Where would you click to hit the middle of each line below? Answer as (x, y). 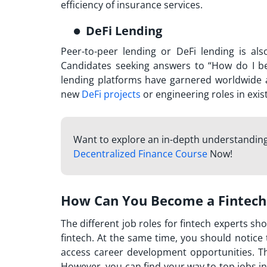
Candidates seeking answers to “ (136, 66)
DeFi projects (111, 94)
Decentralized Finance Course (140, 154)
